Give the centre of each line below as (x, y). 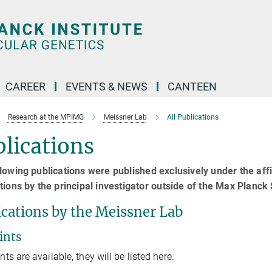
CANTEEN (192, 87)
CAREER (25, 87)
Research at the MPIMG (46, 117)
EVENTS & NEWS (107, 87)
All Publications (192, 117)
